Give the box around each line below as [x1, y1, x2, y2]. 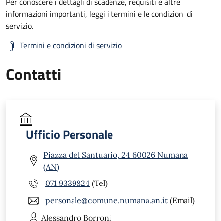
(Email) [168, 195, 195, 206]
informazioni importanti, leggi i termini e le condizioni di [6, 7, 193, 20]
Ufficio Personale [26, 125, 113, 143]
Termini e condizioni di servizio [20, 39, 122, 51]
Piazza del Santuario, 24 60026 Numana [43, 149, 188, 160]
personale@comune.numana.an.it [45, 195, 168, 206]
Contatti [6, 62, 61, 86]
